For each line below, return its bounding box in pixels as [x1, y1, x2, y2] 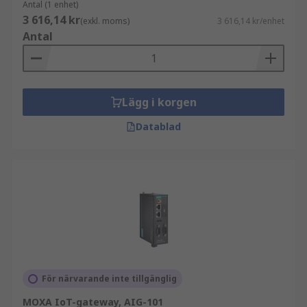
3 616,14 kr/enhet [217, 15, 284, 27]
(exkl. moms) [80, 15, 130, 27]
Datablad [136, 120, 181, 133]
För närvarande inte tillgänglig [42, 273, 177, 284]
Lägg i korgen [121, 95, 197, 110]
